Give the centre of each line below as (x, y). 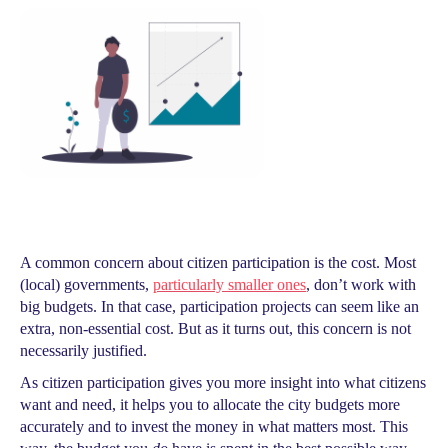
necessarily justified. (83, 350)
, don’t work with (361, 284)
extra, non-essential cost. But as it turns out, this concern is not (215, 328)
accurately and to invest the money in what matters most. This (214, 426)
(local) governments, (86, 284)
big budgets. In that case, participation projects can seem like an (219, 306)
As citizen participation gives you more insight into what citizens (223, 382)
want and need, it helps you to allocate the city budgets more (210, 404)
